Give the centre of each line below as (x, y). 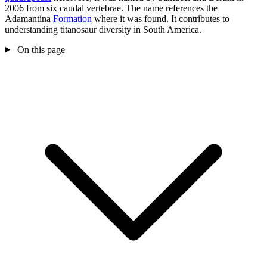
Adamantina (29, 18)
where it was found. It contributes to (161, 18)
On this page (40, 49)
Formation (72, 18)
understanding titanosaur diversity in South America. (103, 29)
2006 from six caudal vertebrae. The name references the (111, 8)
